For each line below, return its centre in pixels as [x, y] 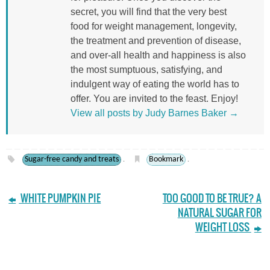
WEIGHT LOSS [223, 227]
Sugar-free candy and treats [71, 159]
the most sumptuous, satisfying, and [146, 69]
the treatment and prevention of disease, [156, 40]
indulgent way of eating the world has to [155, 84]
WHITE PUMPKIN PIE [60, 198]
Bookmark [166, 159]
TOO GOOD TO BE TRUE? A [212, 198]
